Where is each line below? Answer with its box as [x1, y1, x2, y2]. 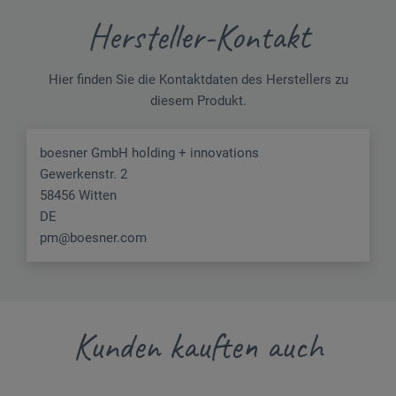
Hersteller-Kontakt [87, 14, 309, 59]
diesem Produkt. [149, 92, 247, 109]
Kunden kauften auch [72, 324, 324, 369]
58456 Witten [40, 187, 117, 203]
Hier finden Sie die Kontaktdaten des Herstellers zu [48, 71, 348, 88]
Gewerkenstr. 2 [40, 165, 127, 182]
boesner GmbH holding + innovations [40, 144, 259, 161]
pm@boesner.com [40, 229, 147, 246]
